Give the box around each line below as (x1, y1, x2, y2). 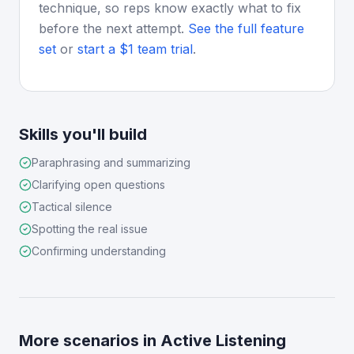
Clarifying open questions (32, 178, 165, 191)
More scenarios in (19, 331, 160, 350)
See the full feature (188, 21, 304, 36)
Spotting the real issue (32, 222, 148, 235)
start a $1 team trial (73, 41, 193, 57)
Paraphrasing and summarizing (32, 156, 190, 169)
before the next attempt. (39, 21, 188, 36)
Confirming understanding (32, 244, 166, 258)
